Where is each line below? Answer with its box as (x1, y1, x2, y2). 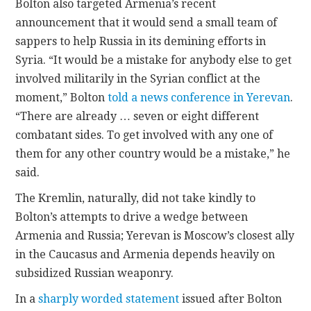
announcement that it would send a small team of (15, 15, 278, 29)
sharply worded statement (38, 292, 180, 305)
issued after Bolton (179, 292, 283, 305)
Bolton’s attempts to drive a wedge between (15, 210, 249, 224)
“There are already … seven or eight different (15, 109, 260, 123)
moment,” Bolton (15, 90, 108, 104)
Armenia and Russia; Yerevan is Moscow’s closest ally (15, 228, 295, 242)
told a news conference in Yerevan (108, 90, 291, 104)
